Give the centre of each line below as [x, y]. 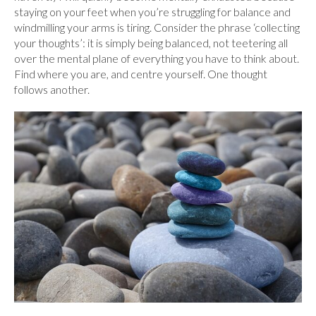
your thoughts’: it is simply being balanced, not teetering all [151, 43]
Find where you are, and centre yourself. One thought [141, 74]
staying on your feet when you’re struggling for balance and [152, 12]
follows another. [52, 89]
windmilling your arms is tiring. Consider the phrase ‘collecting [157, 27]
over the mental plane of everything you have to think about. [157, 58]
